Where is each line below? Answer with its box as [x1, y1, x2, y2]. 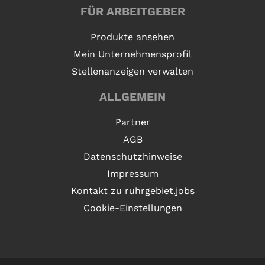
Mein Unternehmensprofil [73, 49, 192, 60]
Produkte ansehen [91, 31, 174, 43]
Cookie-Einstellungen [83, 202, 182, 214]
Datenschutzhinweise [83, 151, 182, 163]
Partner [115, 117, 150, 128]
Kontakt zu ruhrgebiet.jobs [70, 185, 195, 197]
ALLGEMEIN [99, 90, 166, 104]
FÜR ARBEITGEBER [80, 5, 185, 19]
